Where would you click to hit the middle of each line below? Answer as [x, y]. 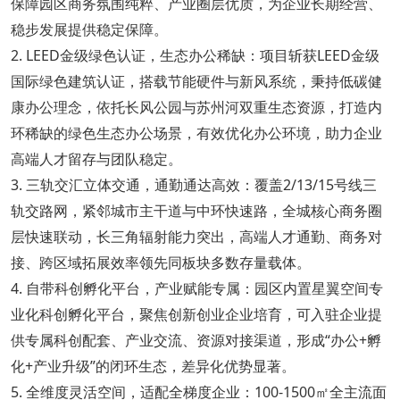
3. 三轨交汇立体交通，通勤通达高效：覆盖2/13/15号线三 [193, 184]
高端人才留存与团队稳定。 [96, 158]
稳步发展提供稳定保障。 [89, 29]
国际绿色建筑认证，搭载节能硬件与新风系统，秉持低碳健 [196, 81]
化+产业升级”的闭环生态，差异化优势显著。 [153, 366]
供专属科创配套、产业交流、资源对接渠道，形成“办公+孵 [196, 340]
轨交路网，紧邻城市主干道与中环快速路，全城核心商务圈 [196, 210]
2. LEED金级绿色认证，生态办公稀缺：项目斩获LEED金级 [195, 55]
